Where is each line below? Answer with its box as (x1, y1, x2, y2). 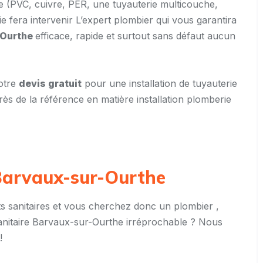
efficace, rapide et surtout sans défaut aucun (35, 30, 235, 42)
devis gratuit (19, 77, 82, 90)
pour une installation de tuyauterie (82, 77, 237, 90)
